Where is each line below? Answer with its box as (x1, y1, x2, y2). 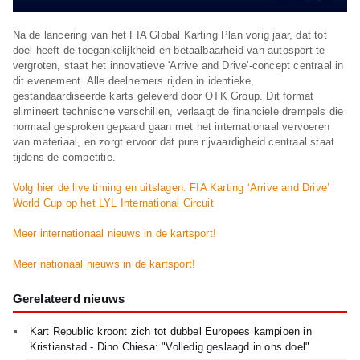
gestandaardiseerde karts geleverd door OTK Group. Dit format (12, 90, 314, 103)
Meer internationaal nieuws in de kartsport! (12, 227, 217, 240)
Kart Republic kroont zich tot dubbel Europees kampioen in (29, 325, 312, 338)
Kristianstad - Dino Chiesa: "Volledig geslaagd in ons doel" (29, 341, 310, 354)
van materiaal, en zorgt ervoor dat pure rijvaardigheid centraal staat (12, 136, 335, 149)
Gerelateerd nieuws (12, 292, 125, 306)
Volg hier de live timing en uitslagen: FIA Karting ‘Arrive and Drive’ (12, 182, 330, 194)
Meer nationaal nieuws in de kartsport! (12, 258, 196, 271)
